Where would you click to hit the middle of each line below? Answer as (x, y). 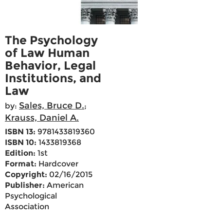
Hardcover (57, 164)
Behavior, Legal (50, 66)
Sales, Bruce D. (52, 106)
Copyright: (26, 175)
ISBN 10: (21, 143)
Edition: (20, 153)
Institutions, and (53, 78)
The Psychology (51, 40)
